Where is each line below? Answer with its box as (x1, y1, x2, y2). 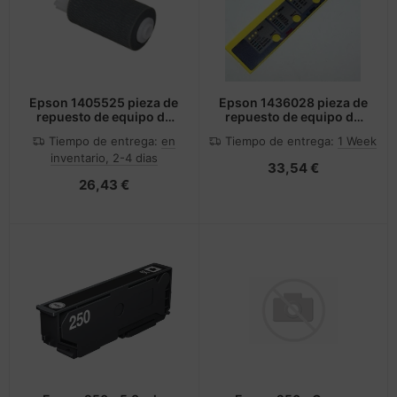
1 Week (338, 133, 378, 148)
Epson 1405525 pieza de (29, 94, 179, 110)
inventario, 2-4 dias (50, 150, 158, 165)
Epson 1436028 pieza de (218, 94, 368, 110)
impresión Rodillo (50, 122, 158, 138)
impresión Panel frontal (222, 122, 364, 138)
